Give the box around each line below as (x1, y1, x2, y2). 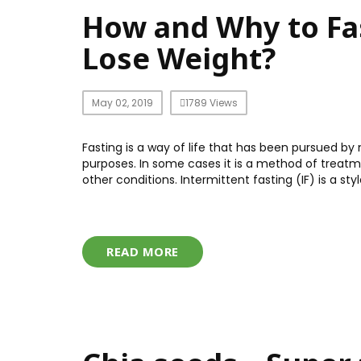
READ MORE (106, 243, 179, 259)
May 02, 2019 (92, 96, 153, 110)
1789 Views (185, 96, 238, 110)
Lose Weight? (82, 39, 276, 78)
